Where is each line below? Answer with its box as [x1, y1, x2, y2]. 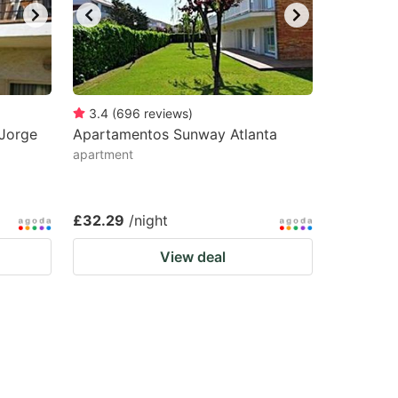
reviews [144, 106, 188, 121]
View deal [160, 248, 226, 266]
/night [129, 211, 168, 229]
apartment [73, 147, 133, 162]
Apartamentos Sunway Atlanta [73, 125, 277, 143]
